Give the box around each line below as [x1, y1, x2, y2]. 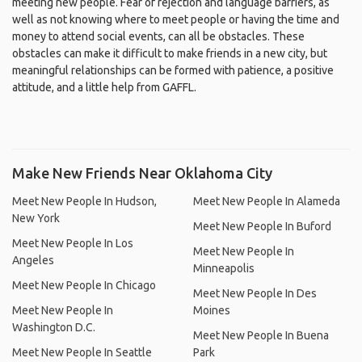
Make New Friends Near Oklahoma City [12, 165, 272, 181]
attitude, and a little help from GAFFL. [12, 81, 196, 94]
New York [12, 212, 60, 225]
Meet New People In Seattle [12, 346, 152, 359]
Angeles [12, 254, 54, 267]
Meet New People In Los [12, 237, 133, 250]
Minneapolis [193, 262, 255, 275]
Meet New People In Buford [193, 220, 331, 233]
